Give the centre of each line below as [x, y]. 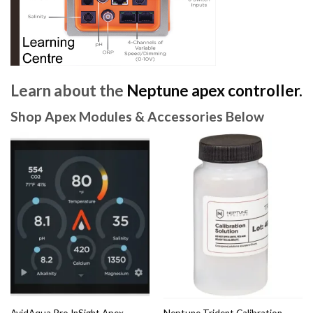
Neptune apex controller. [214, 91]
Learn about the [68, 91]
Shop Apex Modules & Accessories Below [137, 117]
